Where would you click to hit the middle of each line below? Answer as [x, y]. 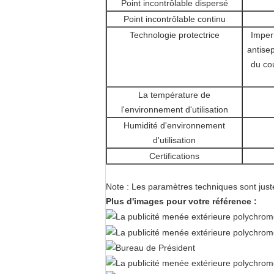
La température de [174, 95]
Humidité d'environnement [174, 125]
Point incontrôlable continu [174, 19]
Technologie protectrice [174, 35]
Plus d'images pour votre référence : [181, 201]
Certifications [174, 156]
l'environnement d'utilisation [174, 109]
